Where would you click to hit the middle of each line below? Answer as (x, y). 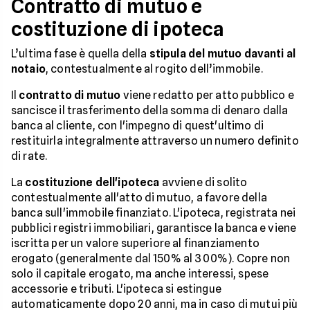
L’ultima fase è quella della (80, 53)
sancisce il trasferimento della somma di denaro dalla (150, 110)
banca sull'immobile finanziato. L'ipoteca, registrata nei (154, 212)
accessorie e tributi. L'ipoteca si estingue (116, 289)
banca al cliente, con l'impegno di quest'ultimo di (138, 125)
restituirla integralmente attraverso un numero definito (155, 140)
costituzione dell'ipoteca (92, 182)
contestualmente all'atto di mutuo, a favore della (139, 197)
